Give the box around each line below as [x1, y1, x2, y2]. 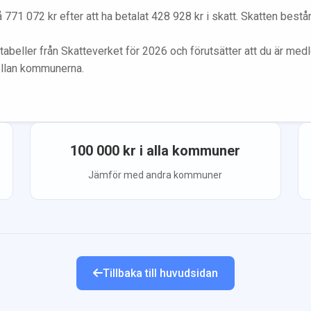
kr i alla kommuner [119, 142, 241, 159]
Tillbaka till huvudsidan [103, 266, 218, 280]
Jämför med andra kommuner [88, 169, 223, 180]
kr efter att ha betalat [45, 9, 151, 23]
